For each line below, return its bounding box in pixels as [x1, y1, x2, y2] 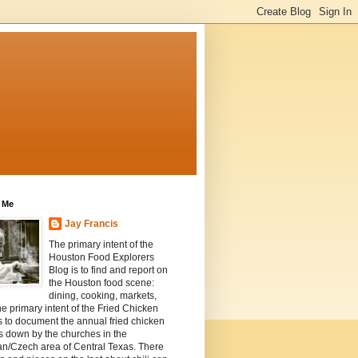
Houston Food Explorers [49, 252, 154, 264]
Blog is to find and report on [49, 265, 168, 276]
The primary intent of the [49, 239, 153, 251]
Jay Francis [65, 218, 118, 230]
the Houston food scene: [49, 277, 154, 289]
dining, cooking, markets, [49, 290, 157, 302]
